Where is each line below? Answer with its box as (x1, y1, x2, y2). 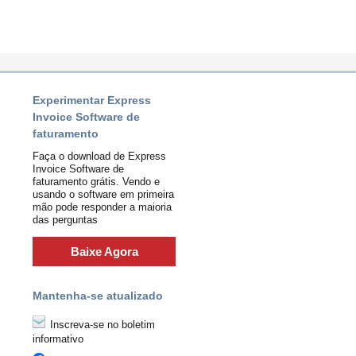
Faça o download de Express (33, 150, 166, 162)
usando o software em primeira (33, 188, 174, 200)
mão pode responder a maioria (33, 201, 172, 213)
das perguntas (33, 214, 98, 226)
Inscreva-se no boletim (47, 319, 155, 331)
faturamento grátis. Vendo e (33, 176, 160, 188)
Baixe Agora (70, 245, 138, 258)
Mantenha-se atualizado (33, 289, 163, 302)
